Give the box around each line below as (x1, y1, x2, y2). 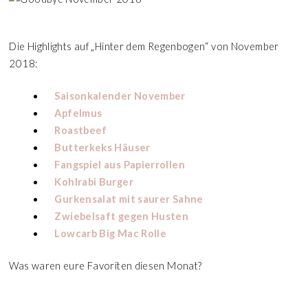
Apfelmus (54, 107, 102, 119)
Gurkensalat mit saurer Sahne (54, 193, 203, 205)
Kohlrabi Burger (54, 176, 133, 188)
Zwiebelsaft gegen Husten (54, 210, 189, 222)
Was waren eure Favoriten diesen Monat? (9, 260, 202, 272)
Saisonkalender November (54, 90, 186, 102)
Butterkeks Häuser (54, 142, 151, 153)
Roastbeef (54, 124, 107, 136)
